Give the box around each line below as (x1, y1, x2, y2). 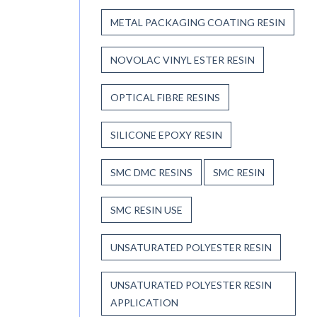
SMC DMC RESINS (110, 166, 192, 178)
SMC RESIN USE (110, 203, 183, 216)
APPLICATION (110, 296, 178, 309)
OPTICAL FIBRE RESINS (110, 91, 220, 103)
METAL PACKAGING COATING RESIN (110, 16, 285, 28)
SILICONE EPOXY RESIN (110, 128, 222, 141)
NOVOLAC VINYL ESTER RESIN (110, 53, 255, 66)
